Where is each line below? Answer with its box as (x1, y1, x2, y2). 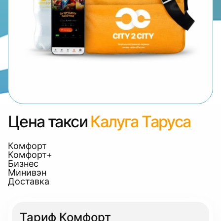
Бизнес (8, 158, 38, 169)
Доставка (8, 176, 49, 186)
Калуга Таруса (90, 112, 191, 131)
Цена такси (8, 112, 87, 131)
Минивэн (8, 167, 46, 178)
